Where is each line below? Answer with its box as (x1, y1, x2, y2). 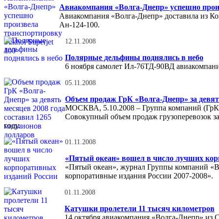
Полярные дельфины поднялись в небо (65, 53, 203, 62)
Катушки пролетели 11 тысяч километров (65, 204, 215, 213)
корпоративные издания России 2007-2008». (65, 172, 213, 180)
